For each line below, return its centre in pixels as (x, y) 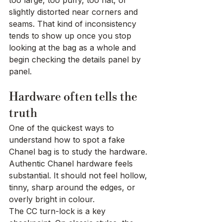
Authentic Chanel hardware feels (72, 164)
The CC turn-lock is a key (58, 211)
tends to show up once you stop (71, 36)
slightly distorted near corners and (75, 12)
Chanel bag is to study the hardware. (79, 152)
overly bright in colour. (52, 199)
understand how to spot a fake (68, 140)
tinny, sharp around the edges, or (73, 188)
